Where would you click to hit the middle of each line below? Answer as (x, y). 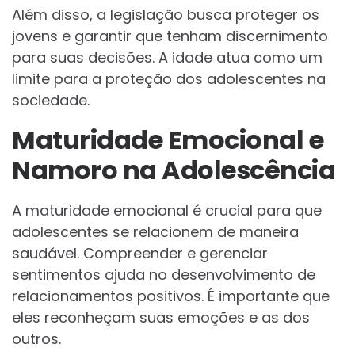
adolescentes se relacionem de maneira (155, 232)
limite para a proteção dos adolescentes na (169, 79)
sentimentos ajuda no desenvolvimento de (164, 275)
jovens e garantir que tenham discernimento (170, 36)
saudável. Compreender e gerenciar (140, 254)
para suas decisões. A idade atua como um (167, 58)
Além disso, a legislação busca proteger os (166, 15)
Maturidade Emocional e (168, 140)
